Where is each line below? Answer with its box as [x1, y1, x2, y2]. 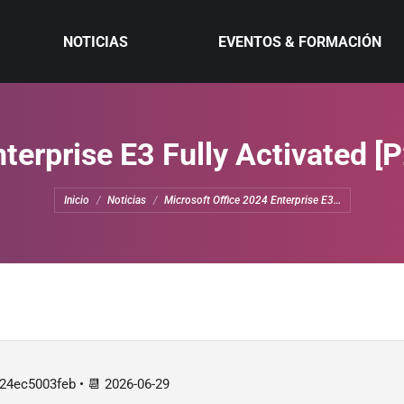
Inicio [63, 193, 89, 207]
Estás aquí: [53, 176, 124, 194]
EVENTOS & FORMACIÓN [218, 33, 382, 50]
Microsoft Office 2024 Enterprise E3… [163, 193, 341, 207]
